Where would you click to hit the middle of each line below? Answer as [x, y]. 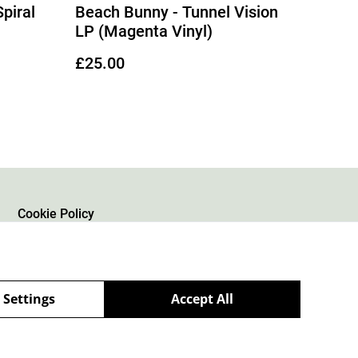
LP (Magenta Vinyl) [144, 31]
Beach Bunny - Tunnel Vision [177, 12]
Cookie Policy [56, 214]
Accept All [203, 298]
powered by [191, 331]
